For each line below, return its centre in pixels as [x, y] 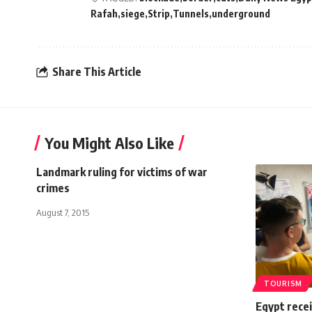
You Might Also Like [109, 142]
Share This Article [97, 72]
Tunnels [191, 13]
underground [241, 13]
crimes [53, 188]
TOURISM [283, 283]
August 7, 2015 [63, 212]
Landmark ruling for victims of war [122, 172]
